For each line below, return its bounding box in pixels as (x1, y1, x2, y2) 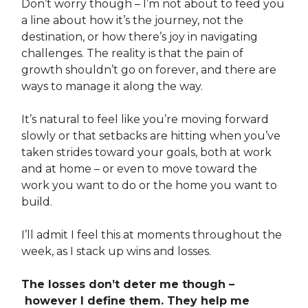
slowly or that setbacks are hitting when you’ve (21, 129, 280, 142)
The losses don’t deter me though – (21, 278, 234, 291)
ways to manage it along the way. (21, 80, 203, 93)
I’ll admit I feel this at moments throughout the (21, 228, 282, 241)
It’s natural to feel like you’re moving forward (21, 113, 269, 126)
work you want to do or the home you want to (21, 179, 277, 192)
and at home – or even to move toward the (21, 162, 257, 175)
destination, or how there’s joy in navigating (21, 30, 258, 43)
